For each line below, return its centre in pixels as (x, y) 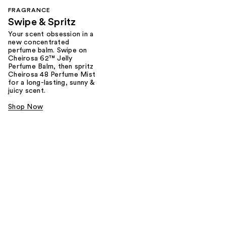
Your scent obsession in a (51, 35)
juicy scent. (27, 91)
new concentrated (39, 43)
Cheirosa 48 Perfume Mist (52, 75)
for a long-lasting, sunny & (51, 83)
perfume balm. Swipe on (48, 51)
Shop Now (25, 107)
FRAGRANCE (29, 10)
